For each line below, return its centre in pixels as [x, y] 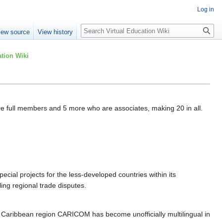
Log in [206, 9]
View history [55, 32]
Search [97, 29]
